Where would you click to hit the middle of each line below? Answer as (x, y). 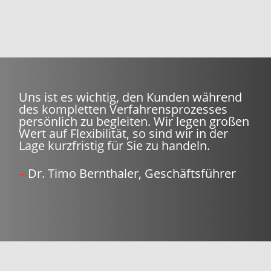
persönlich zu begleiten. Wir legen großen (134, 121)
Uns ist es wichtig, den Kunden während (131, 97)
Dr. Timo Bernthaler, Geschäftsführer (131, 173)
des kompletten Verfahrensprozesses (123, 109)
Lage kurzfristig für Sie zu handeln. (115, 145)
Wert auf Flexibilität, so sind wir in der (124, 133)
